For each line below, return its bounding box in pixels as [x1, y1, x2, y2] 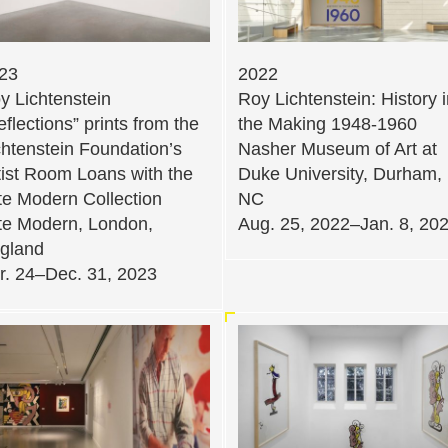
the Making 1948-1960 [238, 113, 417, 134]
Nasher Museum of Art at [238, 138, 437, 159]
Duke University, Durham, [238, 163, 442, 184]
